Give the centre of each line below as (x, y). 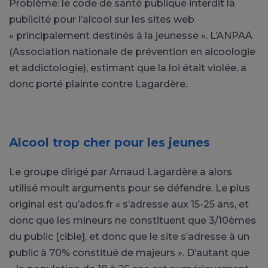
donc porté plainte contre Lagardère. (98, 84)
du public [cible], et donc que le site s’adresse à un (129, 236)
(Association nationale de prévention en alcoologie (132, 51)
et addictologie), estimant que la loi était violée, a (128, 68)
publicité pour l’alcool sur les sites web (102, 19)
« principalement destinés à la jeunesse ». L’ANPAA (131, 35)
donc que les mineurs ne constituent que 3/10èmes (133, 220)
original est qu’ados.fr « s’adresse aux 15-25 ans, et (129, 204)
